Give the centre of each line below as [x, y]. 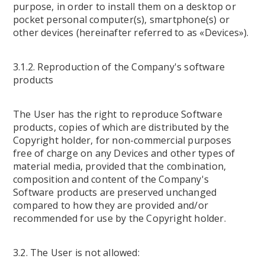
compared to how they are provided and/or [111, 205]
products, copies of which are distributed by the [121, 127]
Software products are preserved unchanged [115, 192]
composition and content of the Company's [111, 179]
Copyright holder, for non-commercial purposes [122, 140]
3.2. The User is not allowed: [76, 253]
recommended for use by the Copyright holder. [119, 218]
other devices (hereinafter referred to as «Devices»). [131, 33]
